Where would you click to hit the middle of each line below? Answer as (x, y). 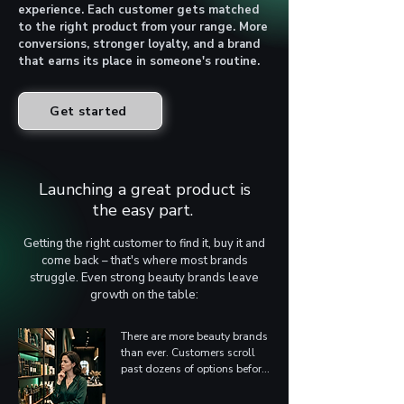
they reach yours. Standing (187, 385)
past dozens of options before (194, 369)
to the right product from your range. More (143, 27)
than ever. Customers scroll (188, 353)
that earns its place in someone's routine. (139, 61)
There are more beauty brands (194, 336)
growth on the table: (144, 295)
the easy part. (144, 210)
